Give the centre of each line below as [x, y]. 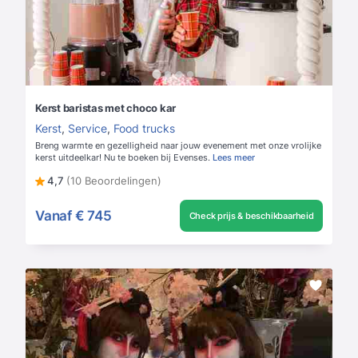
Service [88, 129]
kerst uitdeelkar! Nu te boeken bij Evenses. [123, 158]
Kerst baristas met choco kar [105, 108]
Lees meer [234, 158]
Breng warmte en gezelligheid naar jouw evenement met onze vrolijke [178, 146]
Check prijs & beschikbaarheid [251, 216]
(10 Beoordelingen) [114, 181]
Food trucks [144, 129]
